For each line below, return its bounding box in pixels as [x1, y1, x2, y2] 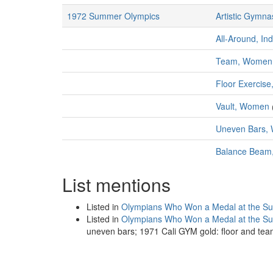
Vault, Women [216, 100, 269, 112]
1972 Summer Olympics [67, 10, 160, 22]
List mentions [62, 171, 171, 197]
